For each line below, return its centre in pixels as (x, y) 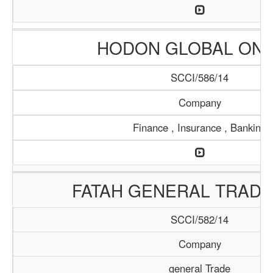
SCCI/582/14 (200, 219)
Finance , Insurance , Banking (200, 127)
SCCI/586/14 (200, 77)
